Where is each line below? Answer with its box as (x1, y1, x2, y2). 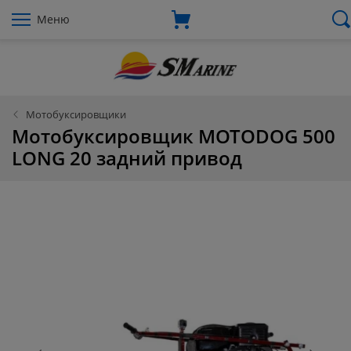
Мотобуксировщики (26, 107, 126, 122)
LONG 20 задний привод (12, 145, 242, 172)
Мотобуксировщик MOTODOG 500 (12, 123, 335, 150)
